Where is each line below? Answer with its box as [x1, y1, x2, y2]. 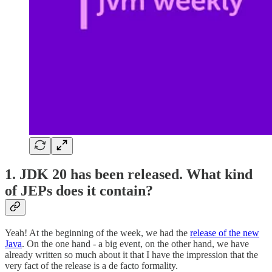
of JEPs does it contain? [5, 183, 153, 199]
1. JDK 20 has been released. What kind [5, 166, 253, 183]
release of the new [190, 228, 259, 239]
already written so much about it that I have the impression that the [5, 250, 258, 260]
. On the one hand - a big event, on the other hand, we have [22, 239, 249, 250]
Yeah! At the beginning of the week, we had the [5, 228, 190, 239]
